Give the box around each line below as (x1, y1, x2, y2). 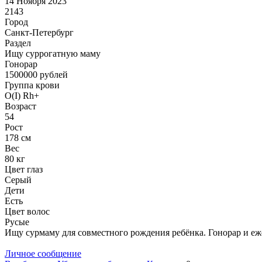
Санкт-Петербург (5, 27, 74, 37)
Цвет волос (5, 206, 50, 216)
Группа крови (5, 80, 60, 90)
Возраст (5, 101, 36, 111)
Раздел (5, 37, 31, 48)
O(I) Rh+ (5, 90, 39, 101)
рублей (37, 69, 68, 80)
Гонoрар (5, 58, 37, 69)
